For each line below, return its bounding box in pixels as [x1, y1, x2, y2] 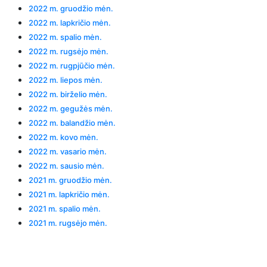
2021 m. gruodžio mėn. [29, 175, 112, 185]
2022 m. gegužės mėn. [29, 103, 113, 113]
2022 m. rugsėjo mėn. [29, 46, 108, 56]
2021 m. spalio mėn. [29, 203, 101, 213]
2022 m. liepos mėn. [29, 74, 103, 85]
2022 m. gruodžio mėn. [29, 3, 113, 13]
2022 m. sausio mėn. [29, 160, 104, 170]
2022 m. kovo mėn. [29, 132, 98, 142]
